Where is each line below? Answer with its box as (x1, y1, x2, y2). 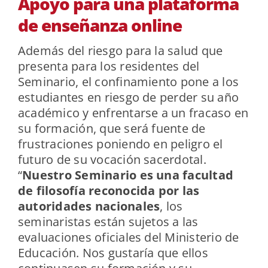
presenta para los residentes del (17, 58, 200, 75)
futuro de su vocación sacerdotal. (17, 151, 206, 168)
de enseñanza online (17, 14, 182, 37)
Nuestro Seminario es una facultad (22, 167, 234, 184)
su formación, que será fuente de (17, 120, 206, 137)
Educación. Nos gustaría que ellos (17, 245, 208, 261)
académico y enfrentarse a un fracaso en (17, 105, 249, 121)
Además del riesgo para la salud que (17, 42, 223, 59)
